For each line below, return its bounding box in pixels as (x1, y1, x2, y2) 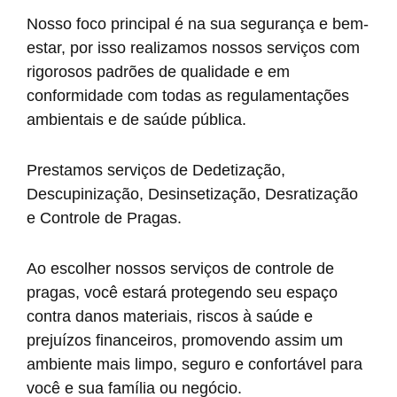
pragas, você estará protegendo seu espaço (27, 283, 338, 301)
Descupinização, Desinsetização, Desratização (27, 184, 358, 203)
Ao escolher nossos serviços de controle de (27, 259, 334, 277)
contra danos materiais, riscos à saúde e (27, 307, 313, 325)
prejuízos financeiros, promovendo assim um (27, 331, 343, 349)
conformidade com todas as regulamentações (27, 86, 349, 105)
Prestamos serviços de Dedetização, (27, 160, 285, 179)
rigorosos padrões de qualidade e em (27, 62, 290, 81)
